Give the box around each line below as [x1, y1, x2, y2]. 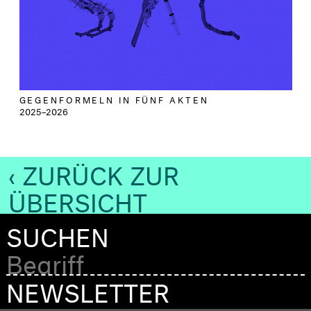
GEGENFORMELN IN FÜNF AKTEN [19, 92, 213, 106]
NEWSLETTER [6, 269, 169, 309]
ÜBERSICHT [8, 179, 147, 219]
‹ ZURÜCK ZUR [8, 152, 179, 192]
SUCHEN [6, 214, 109, 253]
